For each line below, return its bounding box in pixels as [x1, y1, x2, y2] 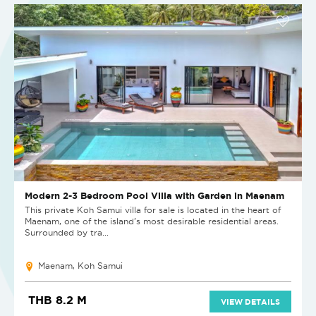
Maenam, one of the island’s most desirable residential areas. [25, 217, 279, 226]
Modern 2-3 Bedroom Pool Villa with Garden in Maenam [25, 190, 284, 202]
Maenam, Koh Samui [38, 261, 123, 271]
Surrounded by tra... [25, 228, 109, 238]
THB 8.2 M [28, 293, 87, 307]
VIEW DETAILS [221, 297, 280, 307]
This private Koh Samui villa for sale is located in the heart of [25, 205, 281, 215]
